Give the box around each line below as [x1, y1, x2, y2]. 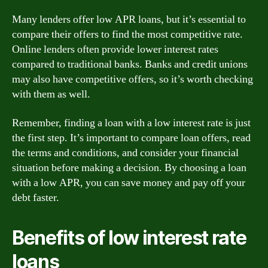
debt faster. [12, 190, 59, 205]
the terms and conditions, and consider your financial [12, 145, 239, 160]
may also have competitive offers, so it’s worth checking [12, 72, 253, 86]
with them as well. [12, 87, 90, 101]
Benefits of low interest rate [12, 226, 246, 249]
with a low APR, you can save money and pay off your [12, 175, 245, 190]
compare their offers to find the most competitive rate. [12, 28, 243, 41]
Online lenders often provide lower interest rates [12, 42, 218, 56]
